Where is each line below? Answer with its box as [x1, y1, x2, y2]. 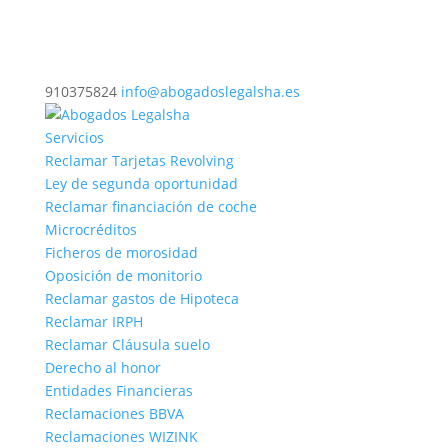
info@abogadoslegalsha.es [120, 82, 300, 101]
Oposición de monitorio [44, 266, 202, 285]
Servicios [44, 128, 104, 147]
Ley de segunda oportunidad [44, 174, 238, 193]
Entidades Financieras [44, 381, 193, 400]
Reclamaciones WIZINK [44, 427, 198, 446]
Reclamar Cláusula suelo [44, 335, 210, 354]
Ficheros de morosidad [44, 243, 198, 262]
